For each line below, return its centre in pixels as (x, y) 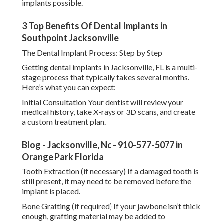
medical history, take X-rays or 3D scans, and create (109, 112)
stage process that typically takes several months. (106, 77)
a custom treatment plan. (64, 122)
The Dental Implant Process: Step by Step (92, 53)
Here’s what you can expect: (69, 87)
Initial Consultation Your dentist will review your (103, 102)
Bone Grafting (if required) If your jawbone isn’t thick (111, 206)
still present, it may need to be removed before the (107, 181)
